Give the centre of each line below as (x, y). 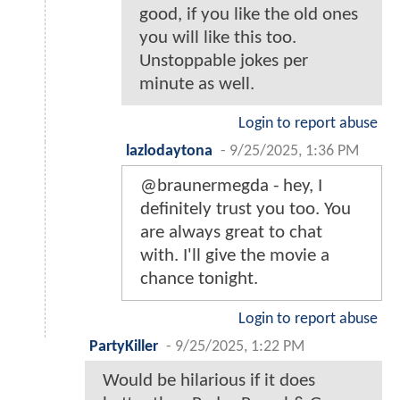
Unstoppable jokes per (224, 62)
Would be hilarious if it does (209, 381)
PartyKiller (124, 347)
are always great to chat (231, 233)
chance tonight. (199, 279)
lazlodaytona (169, 152)
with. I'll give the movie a (235, 256)
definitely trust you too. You (246, 210)
